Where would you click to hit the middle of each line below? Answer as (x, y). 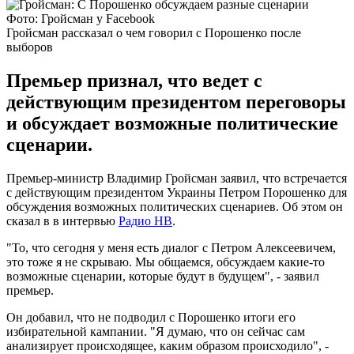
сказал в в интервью (62, 220)
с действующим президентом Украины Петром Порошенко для (177, 192)
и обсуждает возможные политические (172, 123)
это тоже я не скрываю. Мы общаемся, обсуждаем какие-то (166, 262)
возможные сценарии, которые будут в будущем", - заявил (163, 276)
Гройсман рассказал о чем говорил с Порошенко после (154, 32)
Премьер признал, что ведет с (134, 80)
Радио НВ (145, 220)
